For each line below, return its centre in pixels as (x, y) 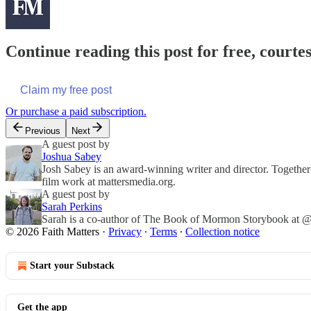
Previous (43, 131)
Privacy (125, 232)
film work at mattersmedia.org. (109, 182)
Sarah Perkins (72, 207)
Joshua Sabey (72, 157)
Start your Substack (72, 266)
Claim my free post (66, 90)
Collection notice (222, 232)
